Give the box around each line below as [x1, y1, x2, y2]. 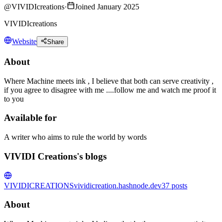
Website [12, 37, 37, 46]
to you [4, 94, 24, 103]
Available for [4, 112, 56, 123]
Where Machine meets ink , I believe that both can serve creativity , [4, 76, 214, 85]
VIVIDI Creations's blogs [4, 151, 107, 162]
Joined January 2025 [75, 2, 139, 11]
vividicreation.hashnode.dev [74, 181, 162, 190]
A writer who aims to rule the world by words [4, 133, 147, 142]
